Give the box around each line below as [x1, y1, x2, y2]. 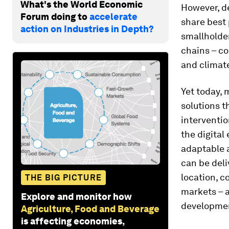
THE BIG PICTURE [25, 172, 102, 182]
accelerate [89, 11, 138, 22]
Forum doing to [20, 11, 89, 22]
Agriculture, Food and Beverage [21, 203, 159, 214]
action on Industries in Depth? [20, 23, 154, 34]
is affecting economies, [21, 215, 124, 226]
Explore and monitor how [21, 191, 132, 202]
